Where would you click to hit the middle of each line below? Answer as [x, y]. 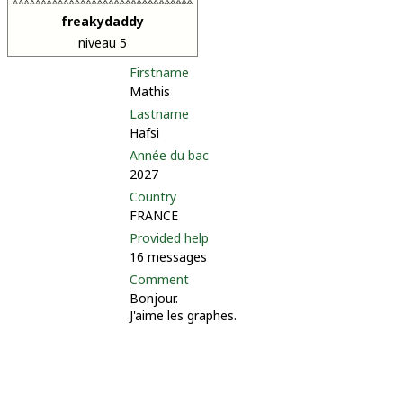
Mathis [150, 91]
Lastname [159, 114]
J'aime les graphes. [183, 315]
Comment [159, 279]
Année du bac [169, 155]
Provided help [169, 238]
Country [153, 197]
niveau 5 [103, 43]
